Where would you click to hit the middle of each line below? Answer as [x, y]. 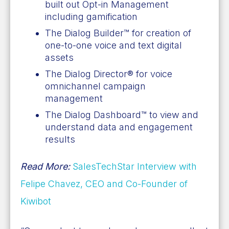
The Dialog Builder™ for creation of [118, 33]
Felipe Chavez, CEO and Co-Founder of [104, 184]
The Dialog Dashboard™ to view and [122, 114]
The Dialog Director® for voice [109, 74]
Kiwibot [36, 201]
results [60, 139]
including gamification [91, 16]
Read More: [47, 166]
